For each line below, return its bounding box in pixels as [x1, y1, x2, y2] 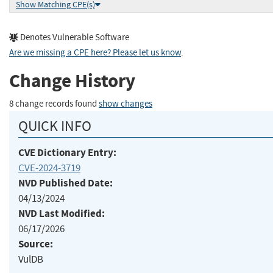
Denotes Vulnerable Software [18, 31, 129, 43]
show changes [99, 97, 152, 110]
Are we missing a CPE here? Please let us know [9, 46, 181, 58]
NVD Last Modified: [18, 206, 105, 221]
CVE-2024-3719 [18, 161, 80, 174]
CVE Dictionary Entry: [18, 145, 116, 160]
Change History [9, 68, 135, 94]
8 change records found [9, 97, 99, 110]
